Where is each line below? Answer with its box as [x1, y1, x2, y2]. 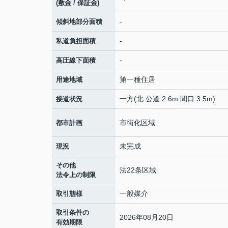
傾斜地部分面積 [56, 18, 102, 25]
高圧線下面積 [56, 56, 96, 64]
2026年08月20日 [120, 213, 174, 221]
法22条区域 [120, 165, 156, 174]
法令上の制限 [56, 171, 96, 179]
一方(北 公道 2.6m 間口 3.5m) [120, 95, 215, 103]
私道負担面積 [56, 37, 96, 45]
